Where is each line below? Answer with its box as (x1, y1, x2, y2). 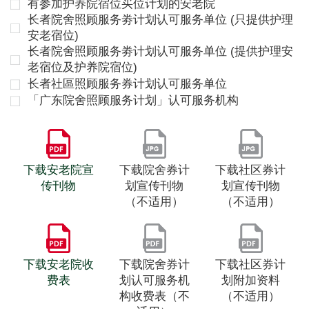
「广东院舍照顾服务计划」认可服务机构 (28, 94, 239, 108)
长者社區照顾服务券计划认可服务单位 (28, 77, 228, 91)
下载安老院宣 (23, 163, 94, 177)
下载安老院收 (23, 258, 94, 272)
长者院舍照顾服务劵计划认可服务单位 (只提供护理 (28, 13, 294, 26)
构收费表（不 (119, 290, 190, 303)
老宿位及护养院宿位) (28, 61, 138, 74)
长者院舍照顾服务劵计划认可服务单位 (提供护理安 (28, 45, 294, 58)
